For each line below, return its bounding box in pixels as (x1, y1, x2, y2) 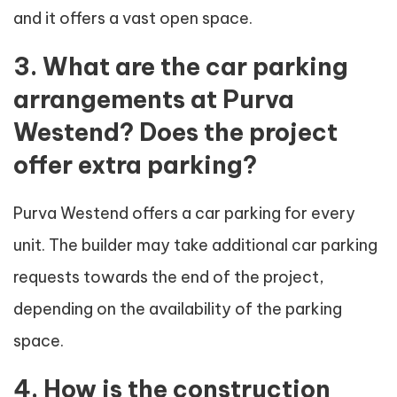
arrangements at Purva (13, 84, 294, 115)
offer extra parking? (13, 150, 257, 181)
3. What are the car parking (13, 51, 348, 82)
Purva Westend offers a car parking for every (13, 203, 355, 224)
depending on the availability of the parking (13, 299, 342, 320)
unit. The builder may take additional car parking (13, 235, 378, 256)
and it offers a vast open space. (13, 8, 253, 29)
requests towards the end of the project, (13, 267, 324, 288)
